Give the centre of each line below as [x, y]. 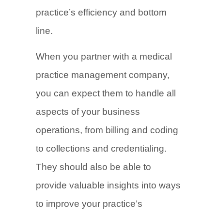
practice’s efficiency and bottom [101, 12]
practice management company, [103, 75]
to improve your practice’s [89, 204]
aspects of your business [88, 112]
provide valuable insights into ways [108, 185]
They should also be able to [93, 167]
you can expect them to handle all [106, 93]
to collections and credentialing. [101, 148]
